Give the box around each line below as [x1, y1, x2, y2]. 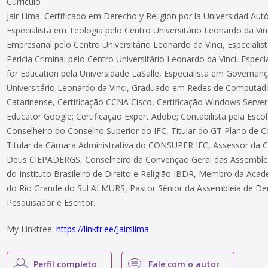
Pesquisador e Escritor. [7, 197, 96, 208]
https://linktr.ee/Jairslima [56, 223, 150, 234]
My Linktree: [7, 223, 57, 234]
